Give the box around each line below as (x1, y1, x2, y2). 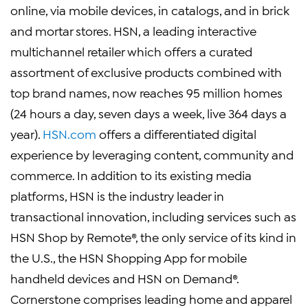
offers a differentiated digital (96, 126, 256, 141)
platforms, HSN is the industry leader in (10, 188, 224, 203)
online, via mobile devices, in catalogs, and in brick (10, 2, 289, 17)
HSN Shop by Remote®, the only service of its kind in (10, 229, 296, 244)
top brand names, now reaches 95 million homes (10, 85, 283, 100)
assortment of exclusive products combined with (10, 64, 282, 79)
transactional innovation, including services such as (10, 208, 296, 223)
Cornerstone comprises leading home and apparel (10, 291, 292, 306)
